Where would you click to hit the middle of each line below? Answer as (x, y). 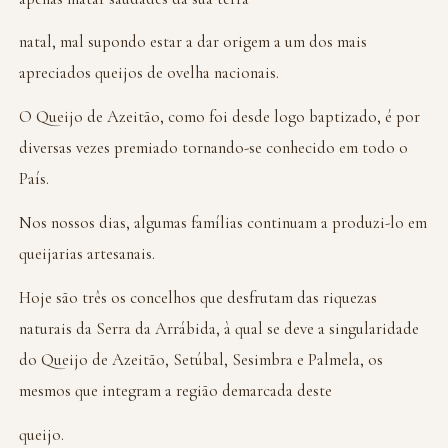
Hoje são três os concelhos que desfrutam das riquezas (198, 297)
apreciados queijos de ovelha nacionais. (149, 73)
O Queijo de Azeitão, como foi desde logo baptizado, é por (220, 117)
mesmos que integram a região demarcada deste (176, 390)
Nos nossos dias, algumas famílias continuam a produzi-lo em (223, 222)
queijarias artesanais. (87, 253)
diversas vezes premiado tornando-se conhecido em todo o (214, 148)
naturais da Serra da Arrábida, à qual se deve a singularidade (219, 328)
